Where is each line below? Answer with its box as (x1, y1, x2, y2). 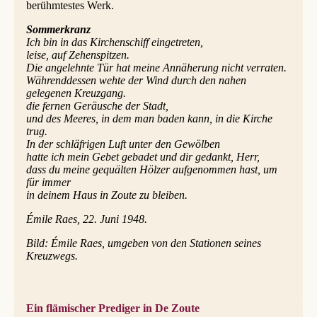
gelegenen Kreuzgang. (25, 87, 126, 100)
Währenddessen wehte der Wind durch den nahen (25, 74, 246, 87)
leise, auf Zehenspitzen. (25, 49, 129, 62)
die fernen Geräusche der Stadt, (25, 100, 168, 113)
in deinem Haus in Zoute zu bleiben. (25, 189, 188, 202)
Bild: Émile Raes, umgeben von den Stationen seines (25, 237, 261, 250)
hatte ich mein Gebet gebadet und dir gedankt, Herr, (25, 151, 260, 163)
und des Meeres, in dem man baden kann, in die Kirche (25, 113, 272, 125)
